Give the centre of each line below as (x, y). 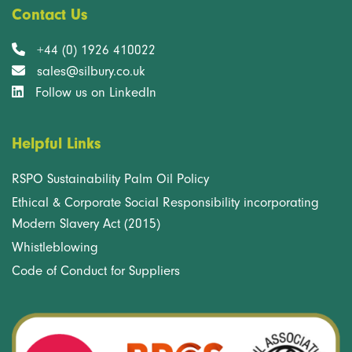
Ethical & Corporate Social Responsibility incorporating (165, 202)
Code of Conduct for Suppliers (96, 270)
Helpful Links (56, 143)
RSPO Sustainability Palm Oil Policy (110, 178)
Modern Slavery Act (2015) (86, 223)
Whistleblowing (55, 247)
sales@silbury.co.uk (91, 71)
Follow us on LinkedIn (96, 92)
